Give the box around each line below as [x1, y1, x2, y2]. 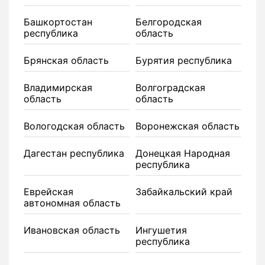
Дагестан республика [24, 147, 124, 159]
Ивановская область [24, 224, 120, 236]
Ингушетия [135, 224, 187, 236]
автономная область [24, 197, 121, 209]
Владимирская [24, 82, 92, 93]
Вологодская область [24, 120, 125, 132]
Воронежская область [135, 120, 240, 132]
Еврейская [24, 186, 73, 198]
